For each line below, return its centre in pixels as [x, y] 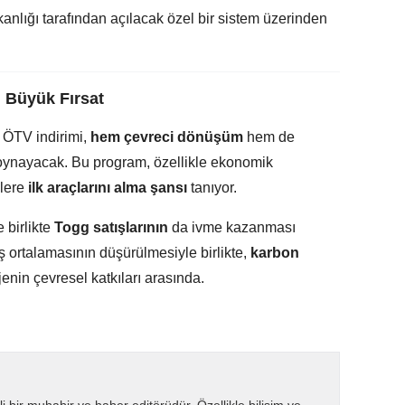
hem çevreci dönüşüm [167, 137]
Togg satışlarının [111, 227]
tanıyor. [212, 187]
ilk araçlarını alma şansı [108, 187]
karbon [275, 252]
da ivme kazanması [232, 227]
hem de [269, 137]
